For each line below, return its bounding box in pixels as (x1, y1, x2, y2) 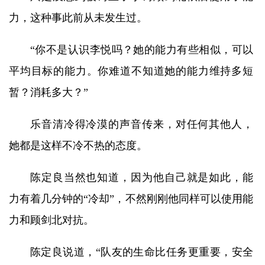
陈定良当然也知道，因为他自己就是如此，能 (30, 172, 253, 183)
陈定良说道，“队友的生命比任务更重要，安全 (30, 246, 253, 258)
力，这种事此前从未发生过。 (9, 12, 147, 24)
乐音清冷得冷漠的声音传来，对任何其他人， (30, 118, 253, 130)
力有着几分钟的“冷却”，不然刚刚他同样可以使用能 (9, 193, 253, 205)
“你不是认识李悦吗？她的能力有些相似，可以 (30, 44, 253, 56)
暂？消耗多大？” (9, 86, 88, 98)
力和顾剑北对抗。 (9, 214, 94, 226)
